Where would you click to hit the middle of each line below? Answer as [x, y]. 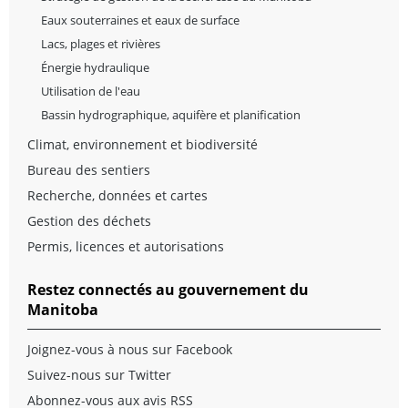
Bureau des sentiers [89, 169]
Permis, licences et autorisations [126, 246]
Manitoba [63, 309]
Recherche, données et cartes [117, 195]
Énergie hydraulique [95, 67]
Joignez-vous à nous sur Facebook [130, 349]
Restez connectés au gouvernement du [168, 289]
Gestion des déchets [89, 220]
